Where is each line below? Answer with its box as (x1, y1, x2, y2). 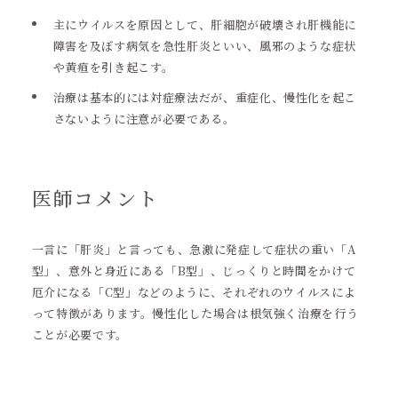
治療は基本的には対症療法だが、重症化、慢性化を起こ (52, 89, 357, 106)
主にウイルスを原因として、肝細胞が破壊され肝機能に (52, 16, 357, 33)
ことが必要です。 (31, 326, 129, 343)
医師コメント (31, 184, 159, 211)
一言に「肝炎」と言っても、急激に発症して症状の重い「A (31, 241, 356, 258)
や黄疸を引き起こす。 (52, 59, 174, 76)
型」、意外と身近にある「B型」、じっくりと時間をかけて (31, 262, 356, 279)
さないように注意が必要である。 (52, 110, 235, 127)
